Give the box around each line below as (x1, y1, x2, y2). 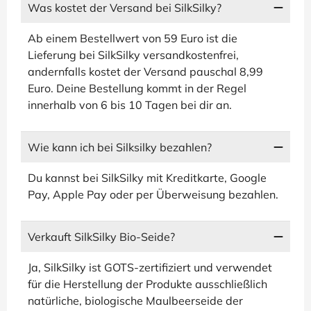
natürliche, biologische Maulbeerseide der (28, 294, 243, 308)
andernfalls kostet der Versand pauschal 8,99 (28, 65, 263, 78)
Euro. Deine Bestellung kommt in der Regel (28, 81, 246, 95)
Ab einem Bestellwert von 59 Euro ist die (28, 31, 237, 45)
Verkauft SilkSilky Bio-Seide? (28, 230, 175, 244)
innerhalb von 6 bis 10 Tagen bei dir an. (28, 98, 232, 112)
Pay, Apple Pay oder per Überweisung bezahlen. (28, 187, 278, 201)
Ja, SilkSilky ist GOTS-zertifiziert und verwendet (28, 260, 272, 274)
